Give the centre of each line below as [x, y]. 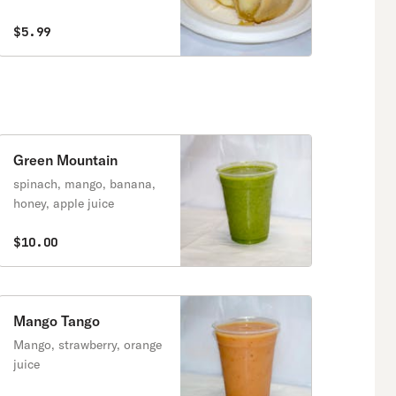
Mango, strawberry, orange [88, 345]
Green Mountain [65, 160]
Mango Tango [57, 321]
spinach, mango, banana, [84, 184]
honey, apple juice [64, 203]
